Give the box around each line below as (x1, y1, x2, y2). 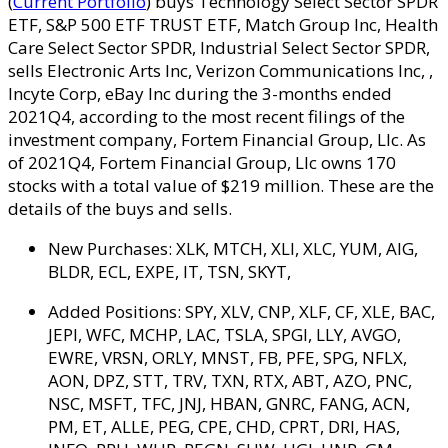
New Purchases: (48, 236, 176, 260)
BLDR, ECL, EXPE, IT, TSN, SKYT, (48, 259, 291, 283)
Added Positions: (48, 299, 185, 323)
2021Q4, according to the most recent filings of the (8, 104, 405, 128)
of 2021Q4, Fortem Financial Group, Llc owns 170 (8, 150, 396, 174)
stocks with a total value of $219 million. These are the (8, 173, 434, 197)
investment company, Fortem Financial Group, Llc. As (8, 127, 426, 151)
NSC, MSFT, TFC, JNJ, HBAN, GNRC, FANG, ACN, (48, 391, 410, 415)
